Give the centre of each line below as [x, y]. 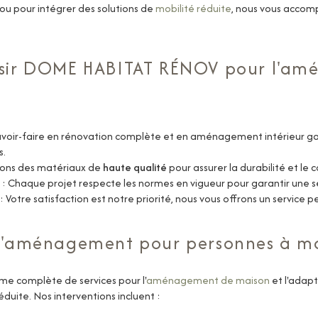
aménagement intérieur [247, 136]
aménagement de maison [208, 280]
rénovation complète [111, 136]
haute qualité [135, 167]
